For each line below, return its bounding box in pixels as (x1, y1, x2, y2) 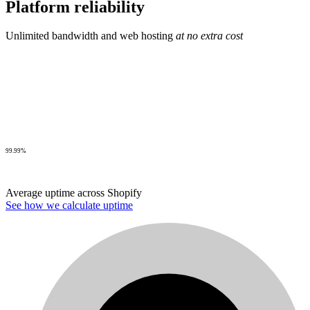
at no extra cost (176, 30, 243, 42)
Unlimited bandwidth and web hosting (6, 30, 176, 42)
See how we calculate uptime (6, 199, 133, 212)
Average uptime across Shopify (6, 187, 142, 199)
